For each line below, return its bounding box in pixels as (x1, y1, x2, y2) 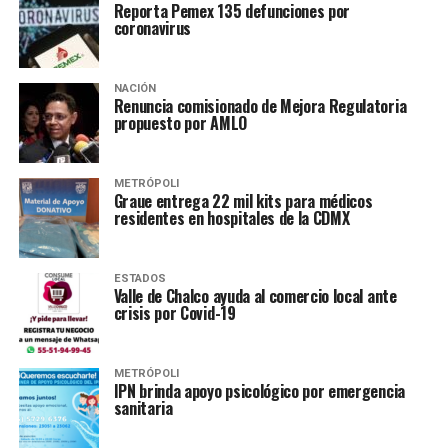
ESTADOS (113, 272, 166, 285)
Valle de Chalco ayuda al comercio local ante (113, 284, 397, 308)
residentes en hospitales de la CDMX (113, 206, 350, 230)
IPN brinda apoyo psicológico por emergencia (113, 379, 405, 403)
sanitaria (113, 396, 173, 420)
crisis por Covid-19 (113, 301, 236, 325)
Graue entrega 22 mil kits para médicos (113, 189, 373, 213)
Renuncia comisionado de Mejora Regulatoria (113, 94, 407, 118)
